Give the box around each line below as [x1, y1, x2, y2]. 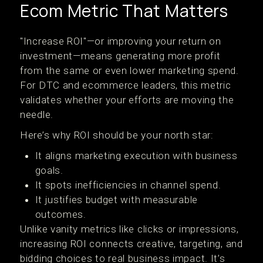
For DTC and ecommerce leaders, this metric [20, 79, 231, 91]
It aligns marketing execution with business [35, 150, 238, 161]
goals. [35, 164, 63, 176]
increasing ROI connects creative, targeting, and [20, 238, 243, 249]
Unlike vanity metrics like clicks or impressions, [20, 223, 239, 235]
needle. [20, 109, 53, 120]
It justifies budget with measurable [35, 194, 198, 205]
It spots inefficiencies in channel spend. [35, 179, 221, 191]
